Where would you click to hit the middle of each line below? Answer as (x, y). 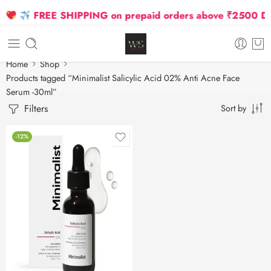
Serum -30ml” (31, 91)
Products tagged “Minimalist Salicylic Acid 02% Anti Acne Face (123, 77)
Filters (34, 109)
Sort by (233, 108)
